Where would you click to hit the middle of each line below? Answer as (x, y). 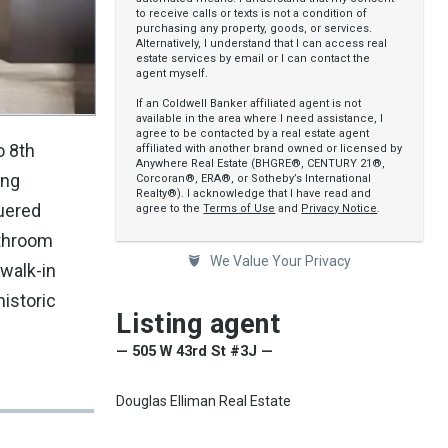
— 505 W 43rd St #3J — (195, 351)
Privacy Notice (339, 208)
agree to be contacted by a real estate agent (253, 133)
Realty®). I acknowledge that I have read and (254, 193)
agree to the (170, 208)
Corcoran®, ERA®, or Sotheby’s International (254, 178)
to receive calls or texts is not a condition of (252, 13)
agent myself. (172, 73)
